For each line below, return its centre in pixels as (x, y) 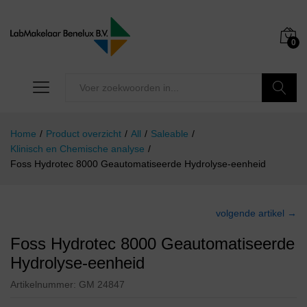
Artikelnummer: (45, 285)
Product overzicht (84, 134)
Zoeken (280, 117)
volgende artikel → (256, 213)
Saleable (170, 134)
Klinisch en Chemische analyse (77, 149)
